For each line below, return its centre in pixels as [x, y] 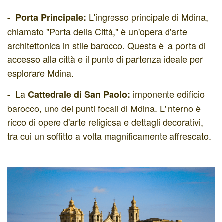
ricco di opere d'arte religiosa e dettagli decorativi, [105, 122]
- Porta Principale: [47, 17]
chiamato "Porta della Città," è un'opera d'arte [97, 31]
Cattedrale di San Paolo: [79, 94]
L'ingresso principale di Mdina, [147, 17]
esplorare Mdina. [41, 73]
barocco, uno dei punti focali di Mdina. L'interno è [104, 108]
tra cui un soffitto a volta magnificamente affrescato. [109, 136]
